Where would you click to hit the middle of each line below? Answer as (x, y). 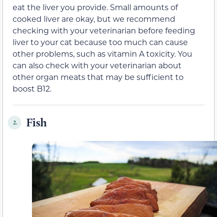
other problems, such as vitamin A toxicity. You (102, 54)
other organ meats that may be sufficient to (98, 77)
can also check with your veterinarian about (97, 65)
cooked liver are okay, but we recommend (94, 19)
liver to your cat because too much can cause (100, 42)
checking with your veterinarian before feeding (104, 31)
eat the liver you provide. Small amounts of (95, 7)
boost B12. (32, 89)
